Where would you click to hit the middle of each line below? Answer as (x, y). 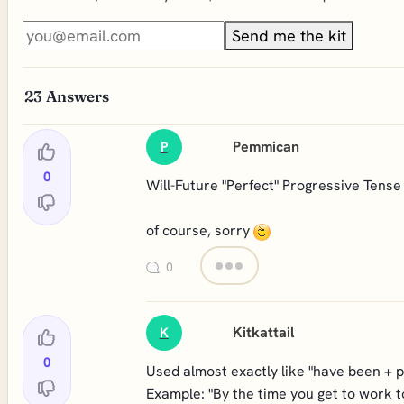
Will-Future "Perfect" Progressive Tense (273, 185)
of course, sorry (199, 230)
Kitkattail (264, 332)
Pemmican (266, 147)
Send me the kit (289, 36)
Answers (78, 96)
